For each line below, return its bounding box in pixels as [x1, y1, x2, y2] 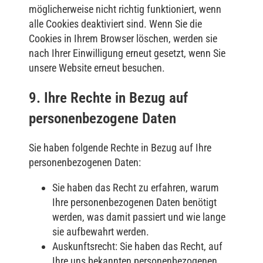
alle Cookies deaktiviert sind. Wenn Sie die [29, 17, 202, 30]
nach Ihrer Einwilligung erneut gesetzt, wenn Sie [29, 46, 225, 59]
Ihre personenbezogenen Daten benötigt [52, 196, 217, 209]
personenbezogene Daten [29, 109, 176, 127]
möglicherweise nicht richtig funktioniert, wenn [29, 2, 221, 15]
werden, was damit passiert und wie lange [52, 211, 225, 224]
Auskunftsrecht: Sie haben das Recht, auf [52, 240, 222, 253]
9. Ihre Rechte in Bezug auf [29, 89, 188, 106]
